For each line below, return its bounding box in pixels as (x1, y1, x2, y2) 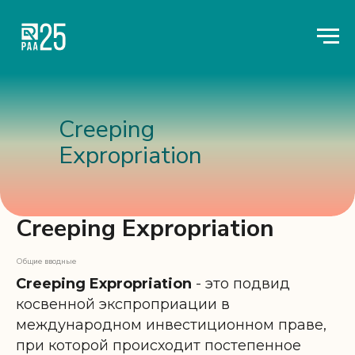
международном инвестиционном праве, (16, 315, 326, 334)
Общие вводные (16, 255, 76, 267)
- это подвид (192, 274, 290, 292)
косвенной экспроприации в (16, 295, 230, 313)
